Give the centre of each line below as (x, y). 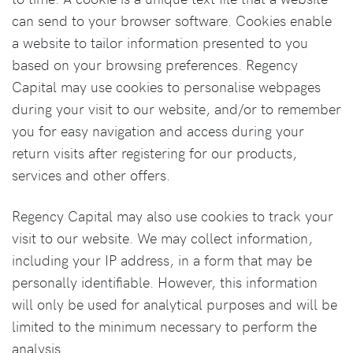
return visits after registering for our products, (154, 152)
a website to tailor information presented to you (160, 42)
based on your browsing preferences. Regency (155, 64)
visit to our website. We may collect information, (162, 238)
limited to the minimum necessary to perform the (164, 326)
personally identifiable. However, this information (165, 282)
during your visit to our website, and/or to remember (176, 108)
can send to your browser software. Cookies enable (172, 20)
